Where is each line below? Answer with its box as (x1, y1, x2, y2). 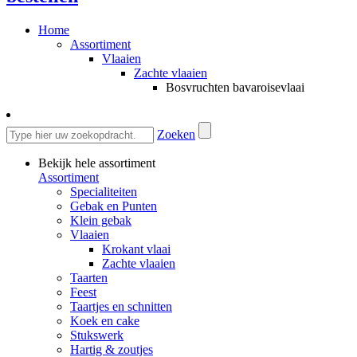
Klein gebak (70, 214, 131, 228)
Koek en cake (70, 314, 139, 328)
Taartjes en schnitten (70, 300, 172, 314)
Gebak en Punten (70, 199, 157, 214)
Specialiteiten (70, 185, 137, 199)
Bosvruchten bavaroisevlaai (166, 80, 304, 95)
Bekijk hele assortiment (38, 156, 155, 171)
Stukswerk (70, 328, 124, 343)
